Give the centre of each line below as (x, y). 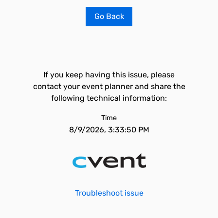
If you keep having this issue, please (109, 75)
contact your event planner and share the (109, 86)
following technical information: (109, 98)
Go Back (109, 16)
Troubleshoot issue (109, 193)
